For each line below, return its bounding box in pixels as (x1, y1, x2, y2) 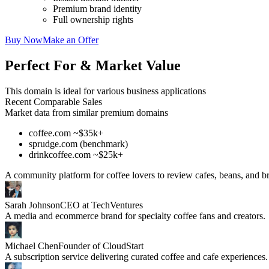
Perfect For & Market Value (5, 57, 181, 73)
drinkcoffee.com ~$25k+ (29, 149, 123, 160)
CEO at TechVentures (60, 199, 143, 210)
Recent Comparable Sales (5, 96, 102, 107)
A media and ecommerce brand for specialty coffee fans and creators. (5, 210, 265, 221)
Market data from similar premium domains (5, 107, 168, 118)
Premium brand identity (53, 3, 142, 14)
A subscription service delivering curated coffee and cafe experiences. (5, 251, 268, 262)
